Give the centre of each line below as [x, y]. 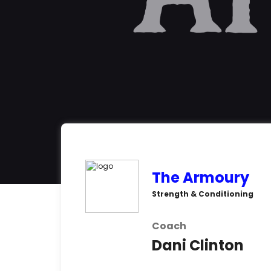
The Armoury [200, 178]
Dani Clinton [198, 245]
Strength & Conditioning [202, 194]
